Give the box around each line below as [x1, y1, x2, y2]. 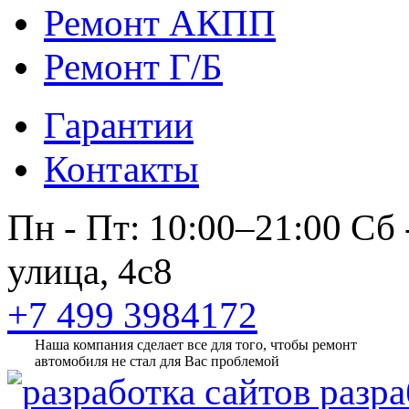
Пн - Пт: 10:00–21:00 [7, 206, 341, 249]
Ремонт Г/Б [44, 46, 223, 89]
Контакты [44, 148, 199, 191]
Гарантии [44, 104, 194, 147]
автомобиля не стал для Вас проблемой [35, 353, 279, 370]
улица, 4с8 [7, 250, 173, 293]
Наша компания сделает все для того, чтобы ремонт [35, 337, 357, 353]
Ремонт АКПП [44, 2, 276, 45]
